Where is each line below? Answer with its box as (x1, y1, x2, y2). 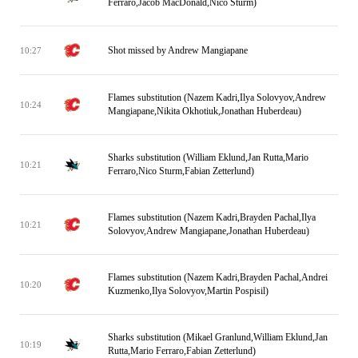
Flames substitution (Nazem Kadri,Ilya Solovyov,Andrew (108, 92, 326, 103)
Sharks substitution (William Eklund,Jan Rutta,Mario (108, 152, 308, 163)
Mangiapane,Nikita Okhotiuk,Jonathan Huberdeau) (108, 105, 301, 117)
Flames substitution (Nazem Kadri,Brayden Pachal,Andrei (108, 272, 328, 283)
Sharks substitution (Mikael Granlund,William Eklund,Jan (108, 332, 328, 343)
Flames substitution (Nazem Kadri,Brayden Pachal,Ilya (108, 212, 316, 223)
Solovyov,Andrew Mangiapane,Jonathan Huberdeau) (108, 225, 309, 237)
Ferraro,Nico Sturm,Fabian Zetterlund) (108, 165, 254, 177)
